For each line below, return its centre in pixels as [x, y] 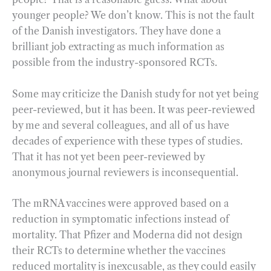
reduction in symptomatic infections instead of [121, 219]
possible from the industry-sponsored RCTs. [115, 62]
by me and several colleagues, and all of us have [121, 125]
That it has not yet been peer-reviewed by [108, 156]
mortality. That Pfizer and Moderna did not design [127, 235]
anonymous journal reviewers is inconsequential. [126, 172]
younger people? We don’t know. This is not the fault [133, 15]
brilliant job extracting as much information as [118, 46]
